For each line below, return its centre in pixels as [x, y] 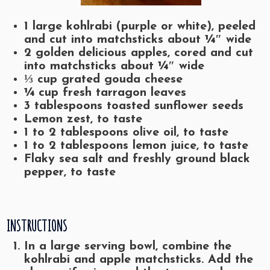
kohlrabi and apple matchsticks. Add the [139, 260]
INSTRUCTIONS [37, 226]
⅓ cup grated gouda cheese [103, 80]
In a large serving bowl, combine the [128, 247]
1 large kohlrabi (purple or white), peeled [140, 27]
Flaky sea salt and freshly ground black [137, 159]
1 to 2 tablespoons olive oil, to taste [126, 133]
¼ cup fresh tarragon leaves [105, 93]
